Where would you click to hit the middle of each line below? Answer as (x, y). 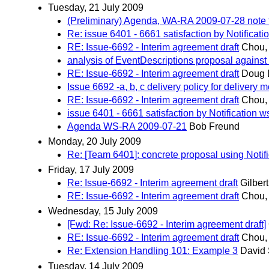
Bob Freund (214, 126)
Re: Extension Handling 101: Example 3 (153, 251)
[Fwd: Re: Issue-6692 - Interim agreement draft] (167, 225)
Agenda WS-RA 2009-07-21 (127, 126)
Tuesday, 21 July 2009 (96, 7)
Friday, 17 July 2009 (91, 170)
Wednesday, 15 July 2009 (103, 211)
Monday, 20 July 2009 (95, 142)
